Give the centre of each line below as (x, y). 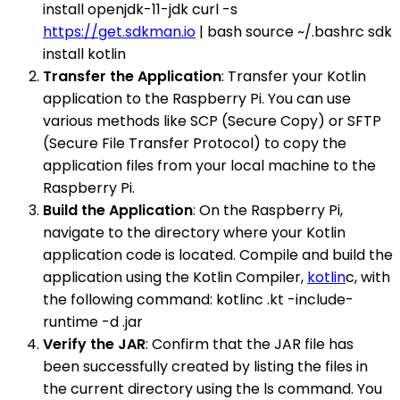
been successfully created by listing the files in (205, 366)
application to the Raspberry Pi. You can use (197, 98)
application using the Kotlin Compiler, (175, 277)
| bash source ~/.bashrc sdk (294, 31)
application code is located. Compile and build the (218, 254)
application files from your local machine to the (209, 165)
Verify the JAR (94, 344)
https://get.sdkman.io (119, 31)
